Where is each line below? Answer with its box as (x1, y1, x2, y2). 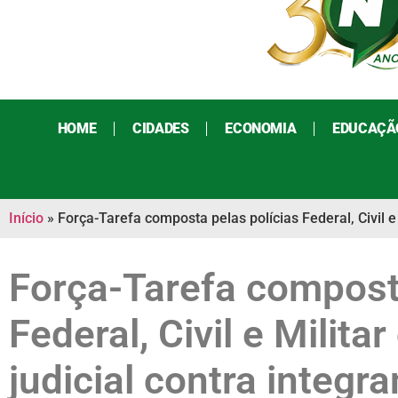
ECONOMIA (225, 120, 297, 138)
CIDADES (132, 120, 189, 138)
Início (9, 210, 44, 227)
